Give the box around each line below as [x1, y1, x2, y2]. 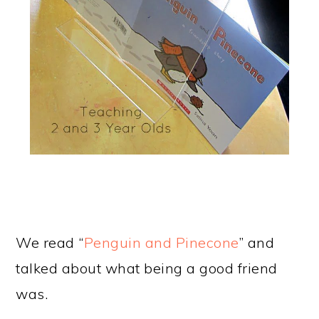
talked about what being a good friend [16, 259, 278, 278]
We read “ [16, 234, 84, 252]
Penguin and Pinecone [83, 234, 239, 252]
